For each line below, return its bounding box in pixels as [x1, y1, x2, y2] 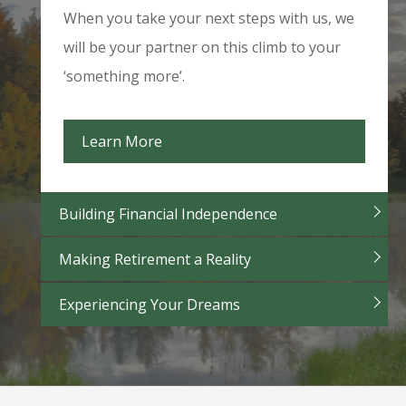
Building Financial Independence [59, 204, 277, 225]
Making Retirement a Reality [59, 249, 251, 270]
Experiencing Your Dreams [59, 295, 240, 315]
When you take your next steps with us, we [63, 8, 354, 29]
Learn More [82, 131, 162, 152]
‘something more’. [63, 66, 185, 87]
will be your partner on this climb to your [63, 37, 341, 58]
